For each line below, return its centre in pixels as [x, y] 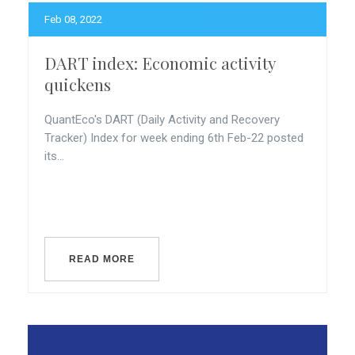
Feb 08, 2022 [73, 19]
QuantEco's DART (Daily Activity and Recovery [162, 120]
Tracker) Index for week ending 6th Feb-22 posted [174, 138]
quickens [78, 84]
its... [54, 156]
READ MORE [102, 259]
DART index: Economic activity [160, 63]
